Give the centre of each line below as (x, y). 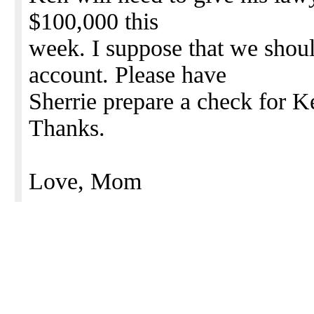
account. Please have (128, 75)
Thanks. (67, 128)
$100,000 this (94, 21)
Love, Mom (85, 181)
